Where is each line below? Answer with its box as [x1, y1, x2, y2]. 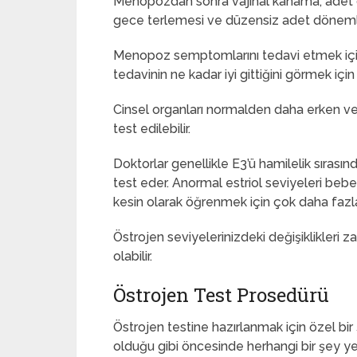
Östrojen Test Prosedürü [113, 282, 329, 308]
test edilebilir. [113, 121, 190, 136]
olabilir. [113, 249, 152, 264]
